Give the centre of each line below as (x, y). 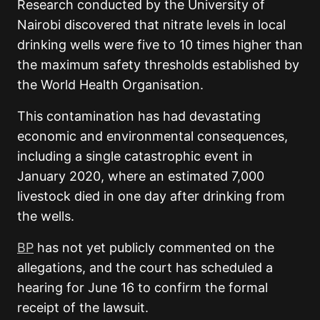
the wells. (46, 216)
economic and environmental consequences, (152, 136)
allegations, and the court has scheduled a (145, 268)
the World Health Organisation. (110, 85)
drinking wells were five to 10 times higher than (160, 45)
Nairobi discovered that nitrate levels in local (151, 25)
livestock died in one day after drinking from (151, 196)
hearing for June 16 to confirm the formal (142, 288)
